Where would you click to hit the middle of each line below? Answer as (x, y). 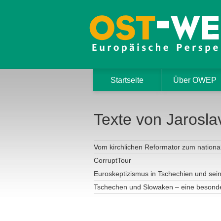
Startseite (127, 80)
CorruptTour (112, 160)
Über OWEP (195, 80)
